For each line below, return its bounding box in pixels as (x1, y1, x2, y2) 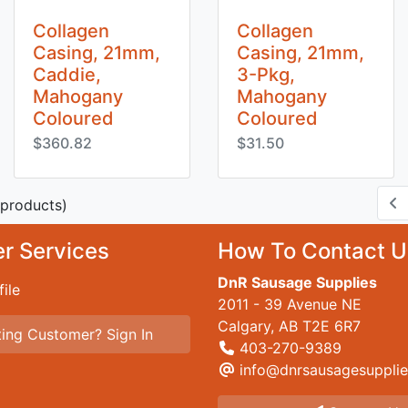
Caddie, (33, 64, 101, 86)
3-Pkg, (237, 64, 295, 86)
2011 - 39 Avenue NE (218, 295, 362, 313)
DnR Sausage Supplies (218, 273, 377, 291)
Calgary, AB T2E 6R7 (218, 317, 361, 335)
